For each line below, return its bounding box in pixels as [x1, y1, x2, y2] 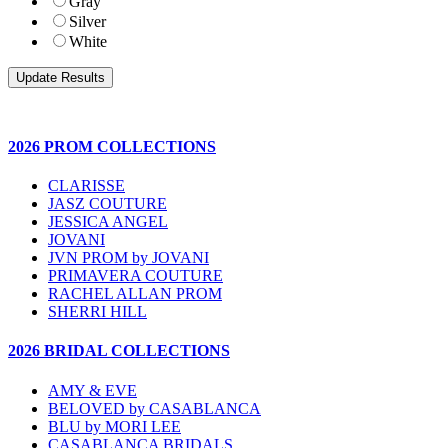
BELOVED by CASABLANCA [48, 399, 261, 417]
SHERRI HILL [48, 303, 147, 320]
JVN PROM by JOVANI [48, 249, 209, 266]
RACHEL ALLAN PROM [48, 285, 222, 302]
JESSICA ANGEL [48, 213, 168, 230]
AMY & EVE [48, 381, 137, 399]
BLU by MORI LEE [48, 417, 181, 435]
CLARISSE [48, 177, 125, 194]
